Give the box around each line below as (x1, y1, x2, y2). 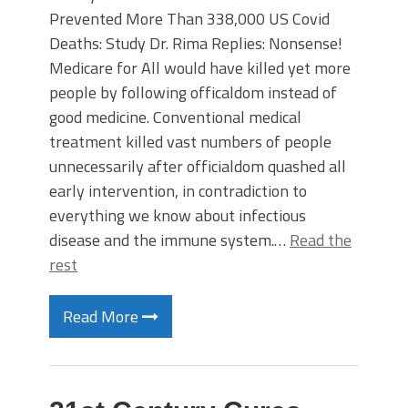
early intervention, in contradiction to (49, 178, 307, 203)
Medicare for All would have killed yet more (49, 56, 351, 80)
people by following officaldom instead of (49, 80, 337, 105)
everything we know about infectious (49, 203, 306, 228)
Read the (290, 228, 352, 252)
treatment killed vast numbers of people (49, 129, 331, 154)
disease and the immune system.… (49, 228, 290, 252)
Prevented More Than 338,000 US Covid (49, 6, 330, 31)
